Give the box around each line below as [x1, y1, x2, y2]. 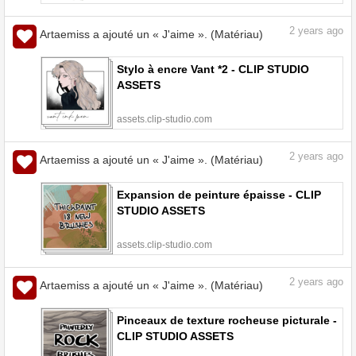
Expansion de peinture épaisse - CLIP [117, 188, 321, 202]
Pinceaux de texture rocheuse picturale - [117, 314, 337, 327]
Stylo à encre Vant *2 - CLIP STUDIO [117, 63, 309, 76]
